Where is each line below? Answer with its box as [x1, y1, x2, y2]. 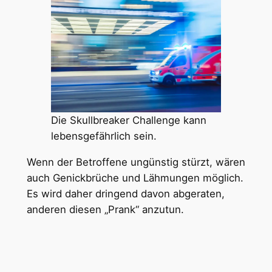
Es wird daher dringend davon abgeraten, [26, 188, 225, 200]
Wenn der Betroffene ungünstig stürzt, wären [26, 156, 245, 169]
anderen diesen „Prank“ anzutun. [26, 203, 184, 216]
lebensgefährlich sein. [50, 130, 157, 143]
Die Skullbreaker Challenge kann [50, 114, 206, 127]
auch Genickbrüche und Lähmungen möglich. [26, 172, 243, 185]
